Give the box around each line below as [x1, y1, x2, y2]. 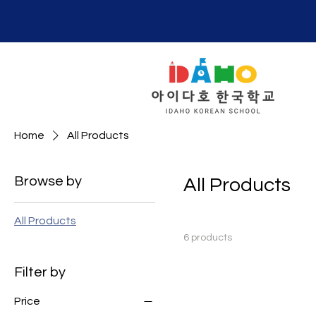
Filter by [14, 265, 66, 279]
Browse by [14, 174, 82, 188]
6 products [183, 233, 232, 243]
